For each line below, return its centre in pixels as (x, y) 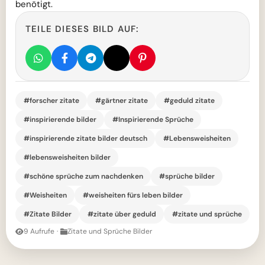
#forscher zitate (51, 100)
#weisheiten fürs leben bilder (132, 195)
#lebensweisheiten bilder (67, 157)
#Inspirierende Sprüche (153, 119)
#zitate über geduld (122, 214)
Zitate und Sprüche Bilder (110, 231)
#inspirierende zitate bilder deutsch (85, 138)
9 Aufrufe (39, 231)
